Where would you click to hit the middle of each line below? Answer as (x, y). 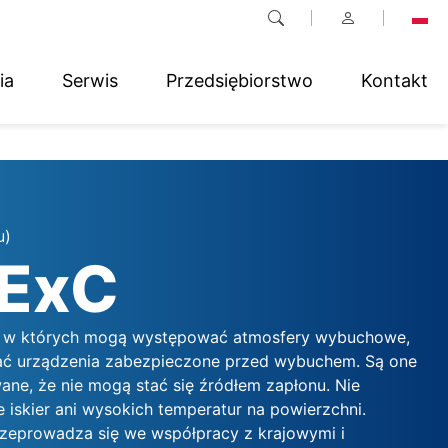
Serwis (90, 80)
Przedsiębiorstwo (239, 80)
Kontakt (394, 80)
